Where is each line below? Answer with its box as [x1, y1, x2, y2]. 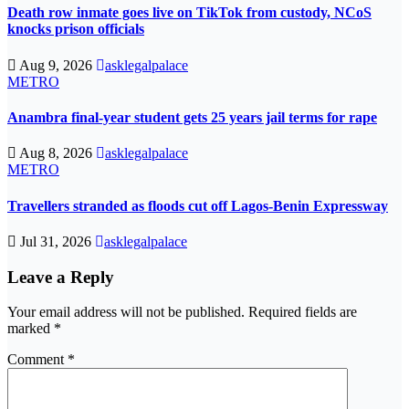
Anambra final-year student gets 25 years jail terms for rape [7, 110, 377, 125]
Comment [7, 351, 68, 368]
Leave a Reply [7, 267, 114, 287]
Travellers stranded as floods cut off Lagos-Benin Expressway [7, 197, 388, 214]
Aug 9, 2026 [16, 57, 96, 73]
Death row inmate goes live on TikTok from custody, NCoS [7, 5, 372, 21]
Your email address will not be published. [7, 304, 245, 320]
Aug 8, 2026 [16, 145, 96, 162]
